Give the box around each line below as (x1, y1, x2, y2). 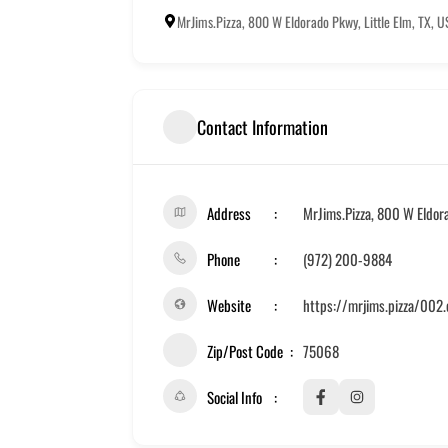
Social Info (207, 386, 262, 409)
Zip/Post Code (207, 340, 283, 363)
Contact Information (197, 113, 328, 140)
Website (207, 294, 251, 317)
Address (207, 202, 251, 225)
